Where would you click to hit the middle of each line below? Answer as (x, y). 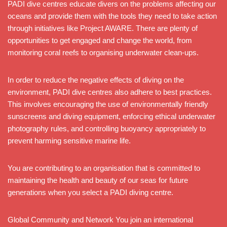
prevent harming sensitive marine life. (69, 140)
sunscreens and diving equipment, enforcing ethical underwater (111, 116)
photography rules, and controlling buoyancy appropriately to (107, 128)
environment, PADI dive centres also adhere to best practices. (110, 92)
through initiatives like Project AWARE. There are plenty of (103, 28)
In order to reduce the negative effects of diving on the (96, 80)
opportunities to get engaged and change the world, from (100, 40)
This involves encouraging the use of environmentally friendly (108, 104)
